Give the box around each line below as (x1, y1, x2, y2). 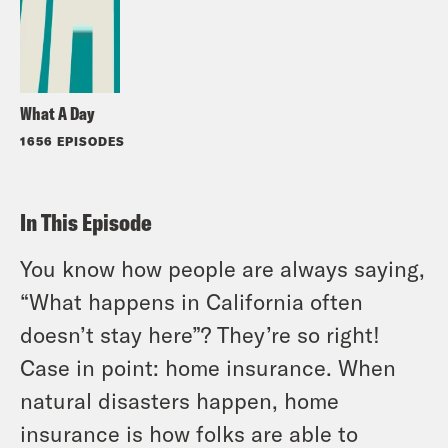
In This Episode (20, 206, 152, 237)
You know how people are (20, 254, 280, 281)
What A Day (20, 101, 95, 125)
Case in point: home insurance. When (20, 353, 396, 380)
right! (320, 320, 380, 347)
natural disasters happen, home (20, 386, 339, 413)
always (280, 254, 348, 281)
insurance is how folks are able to (20, 419, 358, 446)
